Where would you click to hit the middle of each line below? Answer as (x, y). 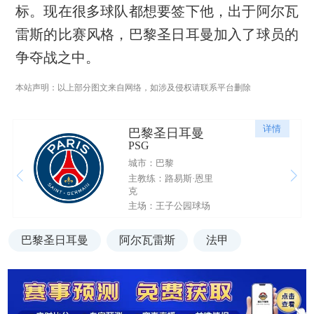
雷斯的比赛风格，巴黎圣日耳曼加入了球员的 (157, 35)
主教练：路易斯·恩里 (170, 178)
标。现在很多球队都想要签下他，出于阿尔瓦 (157, 12)
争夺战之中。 (57, 58)
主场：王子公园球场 (169, 206)
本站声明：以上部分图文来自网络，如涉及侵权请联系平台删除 (133, 88)
